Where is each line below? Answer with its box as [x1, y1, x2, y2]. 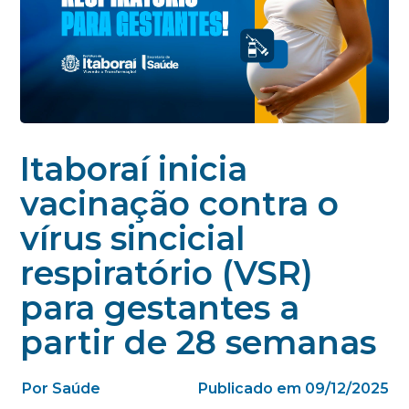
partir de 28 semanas [20, 322, 377, 363]
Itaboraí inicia [20, 149, 248, 190]
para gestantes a [20, 288, 300, 329]
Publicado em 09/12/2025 [197, 380, 389, 398]
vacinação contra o [20, 184, 340, 225]
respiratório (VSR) [20, 253, 314, 294]
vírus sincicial [20, 218, 246, 259]
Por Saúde [22, 380, 101, 398]
